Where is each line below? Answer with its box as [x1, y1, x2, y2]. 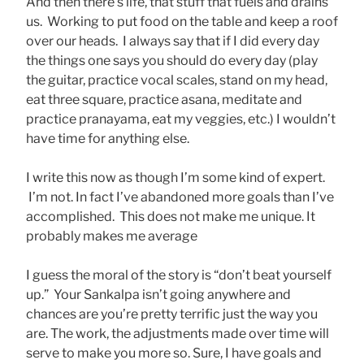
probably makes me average [26, 227, 197, 244]
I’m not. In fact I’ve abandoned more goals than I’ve [26, 188, 334, 205]
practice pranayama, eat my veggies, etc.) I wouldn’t [26, 110, 336, 127]
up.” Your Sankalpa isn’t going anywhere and [26, 286, 291, 302]
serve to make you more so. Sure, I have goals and [26, 344, 322, 361]
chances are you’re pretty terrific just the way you [26, 305, 318, 322]
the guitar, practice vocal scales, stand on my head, [26, 71, 327, 88]
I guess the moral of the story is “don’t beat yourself [26, 266, 331, 283]
